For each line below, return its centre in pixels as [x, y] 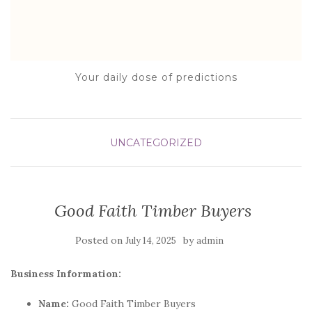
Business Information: [66, 274]
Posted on [100, 240]
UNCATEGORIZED [156, 143]
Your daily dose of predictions [156, 77]
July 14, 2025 [150, 241]
